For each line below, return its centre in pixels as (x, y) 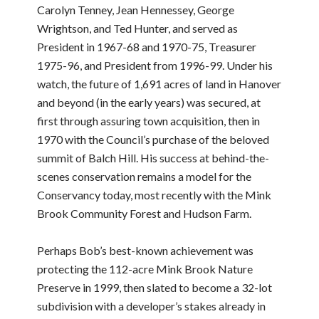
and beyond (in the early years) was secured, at (149, 102)
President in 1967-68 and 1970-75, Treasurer (147, 47)
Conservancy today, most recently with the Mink (155, 195)
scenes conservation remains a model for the (145, 176)
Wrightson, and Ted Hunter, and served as (138, 28)
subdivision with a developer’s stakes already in (152, 306)
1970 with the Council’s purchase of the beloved (153, 139)
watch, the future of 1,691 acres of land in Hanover (159, 84)
